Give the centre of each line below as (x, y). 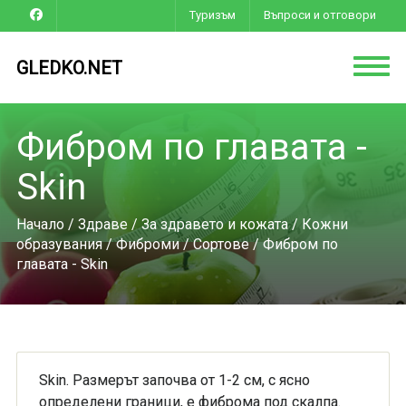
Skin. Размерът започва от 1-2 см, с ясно (174, 380)
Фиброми (147, 244)
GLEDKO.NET (69, 68)
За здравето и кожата (214, 224)
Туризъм (213, 15)
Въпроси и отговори (320, 15)
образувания (59, 244)
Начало (40, 224)
